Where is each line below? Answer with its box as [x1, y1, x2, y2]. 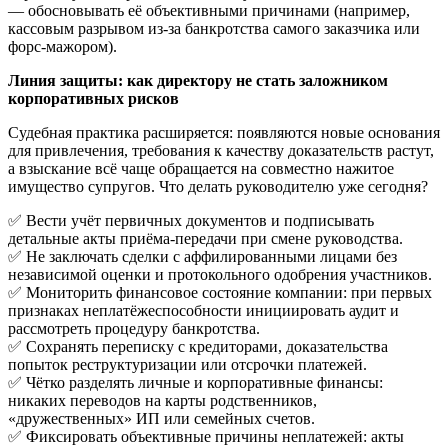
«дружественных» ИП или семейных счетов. [8, 409, 315, 427]
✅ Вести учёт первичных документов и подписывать [8, 211, 374, 229]
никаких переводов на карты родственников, [8, 391, 317, 409]
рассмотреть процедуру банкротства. [8, 319, 260, 337]
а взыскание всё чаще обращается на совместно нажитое [8, 159, 394, 177]
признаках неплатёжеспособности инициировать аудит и [8, 301, 399, 319]
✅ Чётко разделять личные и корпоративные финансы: [8, 373, 383, 391]
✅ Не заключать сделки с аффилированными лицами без [8, 247, 397, 265]
